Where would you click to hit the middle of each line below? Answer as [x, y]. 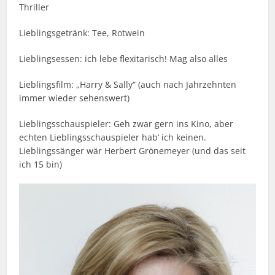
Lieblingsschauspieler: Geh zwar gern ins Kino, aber [126, 124]
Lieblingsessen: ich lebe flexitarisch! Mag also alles [124, 59]
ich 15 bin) [41, 165]
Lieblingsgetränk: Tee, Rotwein [82, 33]
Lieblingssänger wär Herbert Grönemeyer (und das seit [133, 151]
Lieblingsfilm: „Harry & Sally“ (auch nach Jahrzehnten [128, 85]
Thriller [34, 7]
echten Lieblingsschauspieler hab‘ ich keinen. [113, 137]
